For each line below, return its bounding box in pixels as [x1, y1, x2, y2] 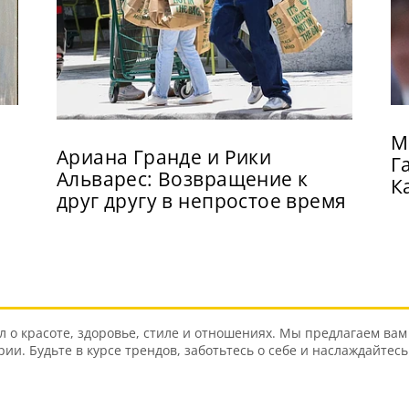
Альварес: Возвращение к [56, 165, 309, 192]
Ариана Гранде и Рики [56, 143, 272, 170]
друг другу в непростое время [56, 187, 347, 214]
